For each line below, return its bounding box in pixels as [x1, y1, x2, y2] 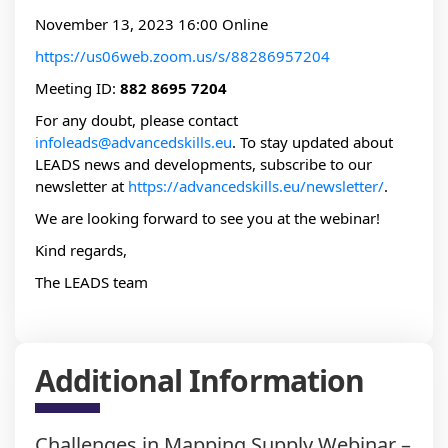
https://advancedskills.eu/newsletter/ [128, 176, 384, 197]
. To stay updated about [232, 132, 393, 153]
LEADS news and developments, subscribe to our [35, 154, 372, 175]
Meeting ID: [35, 78, 120, 99]
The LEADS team [35, 272, 148, 293]
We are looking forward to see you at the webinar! [35, 208, 380, 229]
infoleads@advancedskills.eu [35, 132, 232, 153]
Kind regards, [35, 240, 127, 261]
